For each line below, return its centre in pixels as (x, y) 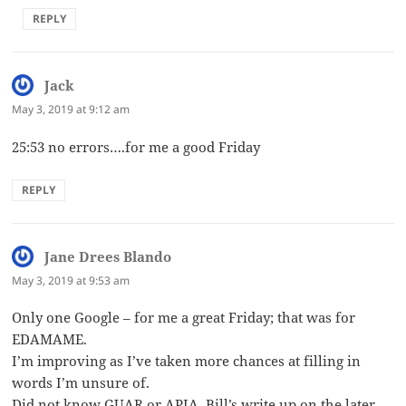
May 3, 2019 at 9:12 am (71, 110)
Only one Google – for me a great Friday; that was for (184, 317)
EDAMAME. (50, 338)
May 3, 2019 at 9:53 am (71, 280)
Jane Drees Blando (108, 256)
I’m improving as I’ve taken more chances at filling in (187, 360)
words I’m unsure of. (81, 382)
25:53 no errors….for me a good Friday (136, 146)
